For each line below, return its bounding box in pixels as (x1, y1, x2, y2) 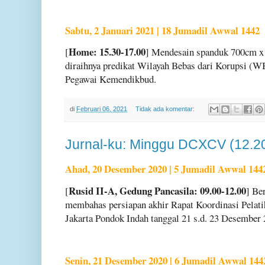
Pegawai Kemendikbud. (65, 72, 156, 86)
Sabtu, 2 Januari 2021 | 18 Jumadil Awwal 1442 (65, 22, 260, 38)
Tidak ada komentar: (135, 105, 196, 112)
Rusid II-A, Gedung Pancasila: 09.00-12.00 (69, 183, 246, 198)
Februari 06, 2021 (76, 105, 127, 112)
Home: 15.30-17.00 (69, 44, 146, 59)
